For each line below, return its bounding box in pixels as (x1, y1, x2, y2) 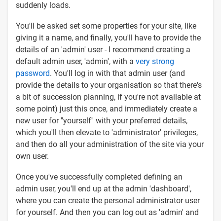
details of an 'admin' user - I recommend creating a (16, 44, 190, 54)
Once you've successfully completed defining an (16, 172, 183, 182)
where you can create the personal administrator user (16, 195, 200, 205)
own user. (16, 151, 49, 161)
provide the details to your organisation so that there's (16, 80, 202, 90)
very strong (136, 56, 174, 66)
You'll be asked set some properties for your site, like (16, 21, 196, 31)
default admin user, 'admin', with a (16, 56, 136, 66)
